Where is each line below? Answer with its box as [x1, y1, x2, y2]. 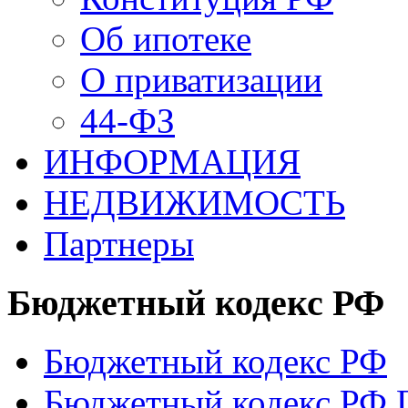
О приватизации [80, 60, 322, 99]
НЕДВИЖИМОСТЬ [44, 183, 345, 222]
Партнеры [44, 224, 194, 263]
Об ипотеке [80, 19, 251, 58]
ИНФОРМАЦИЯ [44, 142, 301, 181]
